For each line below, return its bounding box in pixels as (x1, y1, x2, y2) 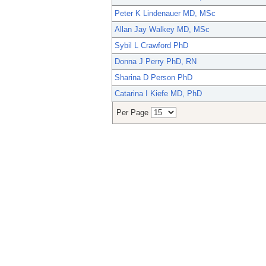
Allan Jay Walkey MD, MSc (115, 25, 210, 34)
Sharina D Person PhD (115, 73, 192, 83)
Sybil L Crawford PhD (115, 41, 188, 50)
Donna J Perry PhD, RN (115, 57, 197, 66)
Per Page (116, 108, 151, 118)
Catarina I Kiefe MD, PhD (115, 89, 202, 99)
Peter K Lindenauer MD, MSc (115, 9, 216, 18)
